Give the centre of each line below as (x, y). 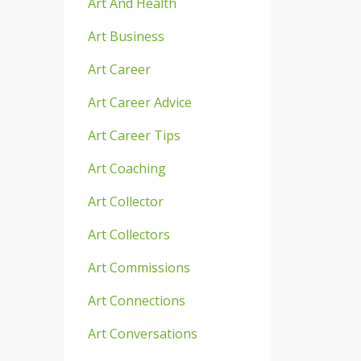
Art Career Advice (139, 102)
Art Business (126, 36)
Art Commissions (139, 267)
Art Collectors (129, 234)
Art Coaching (127, 168)
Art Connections (136, 300)
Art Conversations (142, 333)
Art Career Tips (134, 135)
